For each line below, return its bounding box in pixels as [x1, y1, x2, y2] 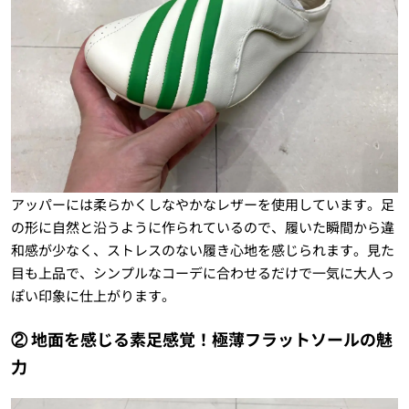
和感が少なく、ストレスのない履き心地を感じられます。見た [10, 239, 394, 259]
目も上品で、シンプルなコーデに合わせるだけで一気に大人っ [10, 262, 394, 282]
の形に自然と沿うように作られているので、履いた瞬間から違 [10, 216, 394, 236]
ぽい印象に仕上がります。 [10, 285, 175, 305]
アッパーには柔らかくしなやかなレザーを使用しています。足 [10, 194, 394, 214]
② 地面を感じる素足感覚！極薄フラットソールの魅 [10, 326, 393, 351]
